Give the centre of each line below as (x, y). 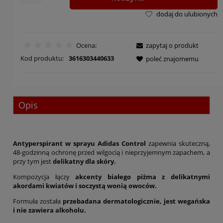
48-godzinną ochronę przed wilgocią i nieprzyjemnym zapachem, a (111, 152)
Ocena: (86, 46)
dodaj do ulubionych (187, 14)
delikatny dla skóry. (84, 161)
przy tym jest (33, 161)
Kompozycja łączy (44, 176)
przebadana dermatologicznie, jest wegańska (136, 201)
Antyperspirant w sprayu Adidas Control (79, 143)
